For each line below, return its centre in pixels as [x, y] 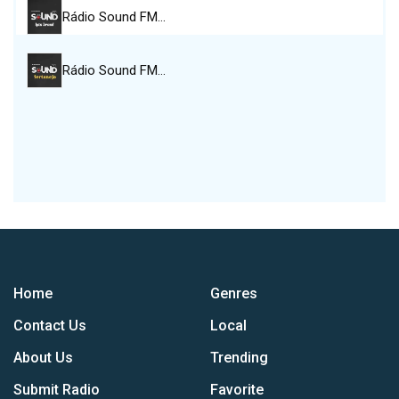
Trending [239, 358]
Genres [234, 293]
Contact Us [50, 326]
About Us [43, 358]
